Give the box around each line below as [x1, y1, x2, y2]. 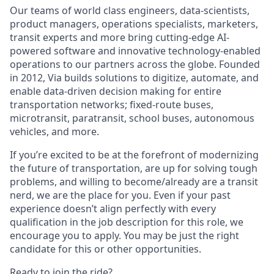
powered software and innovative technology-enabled [10, 44, 261, 57]
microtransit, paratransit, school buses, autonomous [10, 111, 254, 125]
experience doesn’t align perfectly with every [10, 202, 216, 215]
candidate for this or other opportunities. [10, 242, 201, 256]
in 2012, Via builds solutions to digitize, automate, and [10, 71, 259, 84]
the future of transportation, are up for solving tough [10, 161, 257, 175]
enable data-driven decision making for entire [10, 84, 221, 98]
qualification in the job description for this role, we [10, 215, 243, 229]
